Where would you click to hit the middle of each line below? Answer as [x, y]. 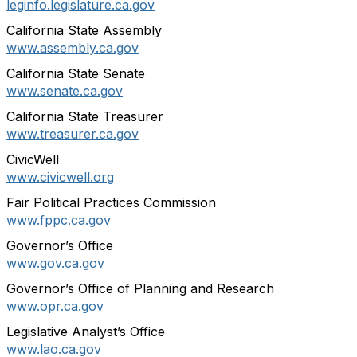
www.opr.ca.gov [55, 306]
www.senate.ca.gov [65, 91]
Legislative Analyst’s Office [86, 331]
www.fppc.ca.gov [59, 220]
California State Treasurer [85, 116]
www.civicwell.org [60, 177]
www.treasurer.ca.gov [73, 134]
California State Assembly [84, 30]
